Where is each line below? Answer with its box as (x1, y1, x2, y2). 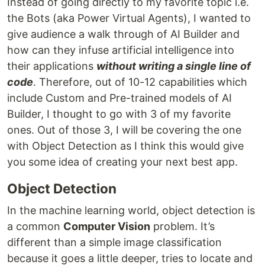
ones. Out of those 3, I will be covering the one (7, 124, 241, 136)
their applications (7, 60, 96, 72)
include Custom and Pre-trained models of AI (7, 92, 232, 104)
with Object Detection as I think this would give (7, 140, 244, 152)
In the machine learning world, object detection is (7, 204, 255, 216)
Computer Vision (63, 220, 150, 232)
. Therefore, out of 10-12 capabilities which (33, 76, 247, 88)
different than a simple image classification (7, 236, 222, 248)
